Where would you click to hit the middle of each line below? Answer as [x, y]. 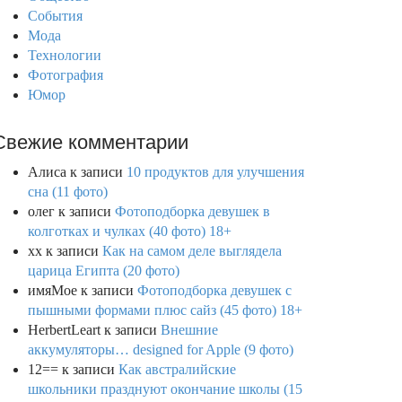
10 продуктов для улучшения [215, 172]
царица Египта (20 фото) [104, 271]
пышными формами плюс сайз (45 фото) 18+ [165, 310]
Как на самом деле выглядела [192, 251]
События [55, 16]
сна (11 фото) [68, 192]
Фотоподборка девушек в [192, 211]
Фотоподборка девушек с [214, 290]
